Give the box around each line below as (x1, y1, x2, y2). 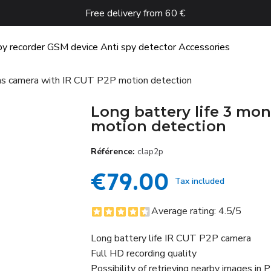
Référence (90, 146, 132, 157)
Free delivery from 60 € (85, 6, 186, 20)
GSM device (47, 41, 98, 54)
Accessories (178, 41, 230, 54)
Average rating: (151, 204, 218, 218)
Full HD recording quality (90, 247, 197, 260)
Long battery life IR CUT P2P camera (90, 232, 251, 245)
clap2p (137, 146, 163, 157)
